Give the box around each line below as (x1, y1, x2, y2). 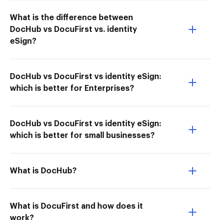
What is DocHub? (10, 167, 77, 175)
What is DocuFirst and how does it (10, 202, 143, 210)
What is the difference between (10, 14, 133, 22)
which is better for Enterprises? (10, 84, 134, 92)
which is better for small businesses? (10, 132, 155, 139)
